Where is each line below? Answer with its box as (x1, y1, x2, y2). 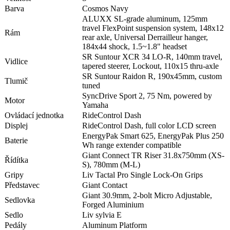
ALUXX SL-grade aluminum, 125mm (82, 14, 207, 24)
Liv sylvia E (82, 210, 122, 220)
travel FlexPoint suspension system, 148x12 (82, 24, 224, 33)
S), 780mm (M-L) (82, 160, 140, 169)
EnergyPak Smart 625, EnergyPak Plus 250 (82, 131, 224, 141)
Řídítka (5, 156, 28, 165)
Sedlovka (5, 196, 35, 205)
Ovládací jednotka (5, 111, 64, 120)
